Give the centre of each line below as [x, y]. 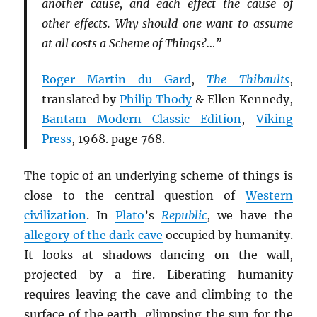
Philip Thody [156, 99]
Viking [274, 119]
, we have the [250, 215]
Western [269, 195]
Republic [184, 215]
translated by [81, 99]
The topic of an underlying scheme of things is [158, 175]
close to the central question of [135, 195]
